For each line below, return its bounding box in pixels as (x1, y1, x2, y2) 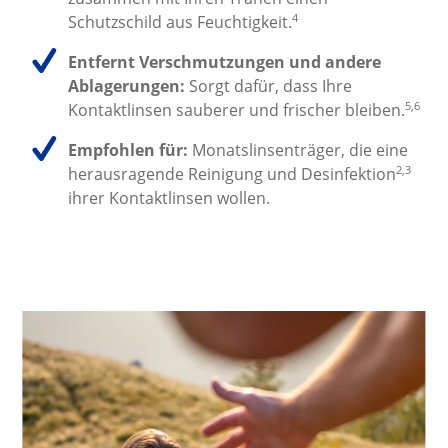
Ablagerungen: (68, 75, 186, 98)
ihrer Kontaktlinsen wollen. (68, 187, 271, 210)
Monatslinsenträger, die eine (188, 139, 409, 162)
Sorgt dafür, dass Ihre (185, 75, 353, 98)
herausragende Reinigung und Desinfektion (68, 163, 397, 186)
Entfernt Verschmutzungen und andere (68, 51, 382, 74)
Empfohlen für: (68, 139, 189, 162)
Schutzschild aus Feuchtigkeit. (68, 11, 293, 34)
